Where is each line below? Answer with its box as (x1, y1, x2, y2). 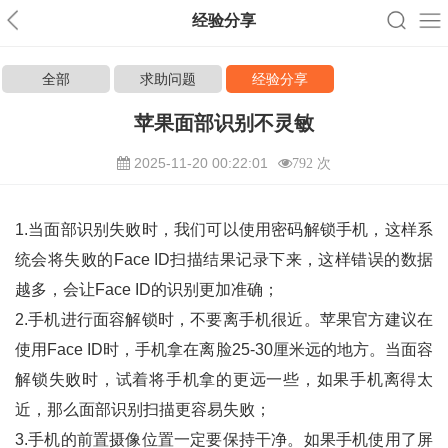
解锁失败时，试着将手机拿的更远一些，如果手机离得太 (15, 371, 433, 388)
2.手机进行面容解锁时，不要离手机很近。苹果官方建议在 (15, 311, 433, 328)
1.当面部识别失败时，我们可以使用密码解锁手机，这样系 (15, 221, 433, 238)
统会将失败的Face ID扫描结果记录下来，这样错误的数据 (15, 251, 433, 268)
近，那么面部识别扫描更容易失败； (15, 401, 271, 418)
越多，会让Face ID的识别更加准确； (15, 281, 283, 298)
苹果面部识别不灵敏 (134, 112, 314, 134)
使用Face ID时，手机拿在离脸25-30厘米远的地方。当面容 (15, 341, 433, 358)
